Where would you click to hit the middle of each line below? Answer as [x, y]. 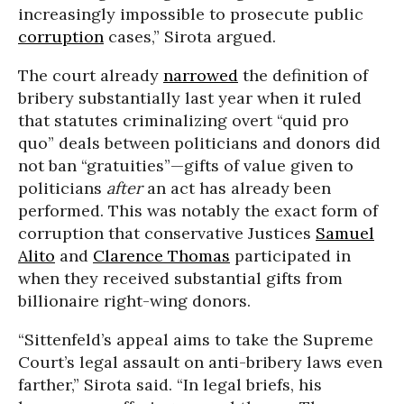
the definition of [303, 75]
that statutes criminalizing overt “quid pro [184, 120]
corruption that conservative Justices [167, 233]
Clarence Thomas [161, 256]
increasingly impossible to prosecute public [191, 14]
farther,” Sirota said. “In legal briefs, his [170, 385]
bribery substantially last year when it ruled [190, 98]
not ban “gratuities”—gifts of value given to [186, 165]
